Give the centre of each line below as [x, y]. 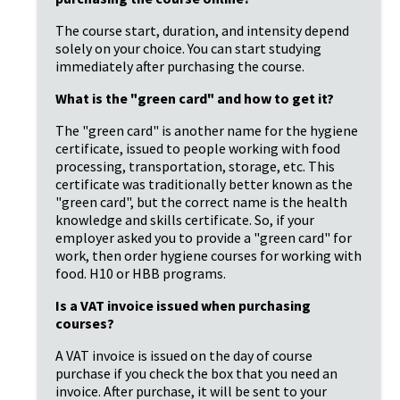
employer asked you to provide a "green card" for [204, 237]
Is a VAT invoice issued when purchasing [183, 305]
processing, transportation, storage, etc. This [195, 166]
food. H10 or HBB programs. [141, 273]
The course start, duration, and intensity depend [202, 30]
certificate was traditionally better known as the [204, 183]
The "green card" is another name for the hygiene [207, 130]
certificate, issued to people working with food [198, 148]
